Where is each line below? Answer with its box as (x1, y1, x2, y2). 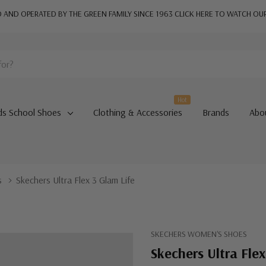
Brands (202, 106, 229, 118)
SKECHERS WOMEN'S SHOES (151, 229, 247, 239)
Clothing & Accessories (93, 106, 182, 118)
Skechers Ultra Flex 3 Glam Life (16, 174, 135, 186)
